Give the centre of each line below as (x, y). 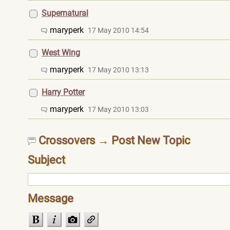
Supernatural (65, 13)
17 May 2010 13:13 (118, 70)
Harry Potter (63, 92)
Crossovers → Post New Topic (113, 140)
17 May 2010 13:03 (118, 109)
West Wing (61, 53)
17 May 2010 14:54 (118, 30)
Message (52, 198)
